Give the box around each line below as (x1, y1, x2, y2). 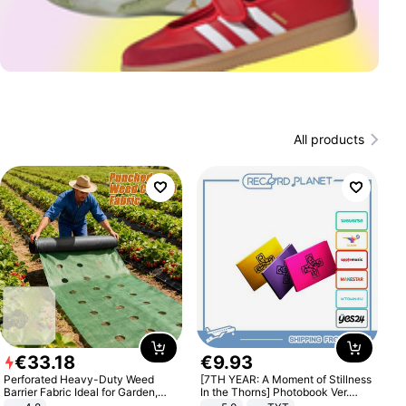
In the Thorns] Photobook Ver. (199, 384, 349, 399)
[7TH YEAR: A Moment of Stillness (199, 372, 372, 386)
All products (293, 131, 364, 147)
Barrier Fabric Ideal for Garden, (4, 384, 75, 399)
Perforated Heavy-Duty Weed (4, 372, 155, 386)
